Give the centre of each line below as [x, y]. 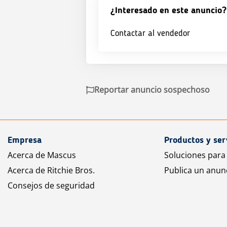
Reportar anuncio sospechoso [152, 90]
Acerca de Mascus [42, 155]
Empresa [25, 140]
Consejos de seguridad [51, 185]
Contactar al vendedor [150, 34]
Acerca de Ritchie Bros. [51, 170]
